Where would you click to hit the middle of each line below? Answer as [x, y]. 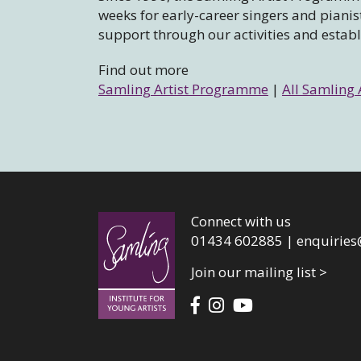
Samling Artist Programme [183, 89]
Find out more [143, 70]
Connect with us [241, 222]
